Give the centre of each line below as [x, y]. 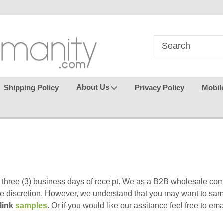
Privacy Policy [160, 87]
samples [31, 205]
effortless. [181, 22]
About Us [94, 87]
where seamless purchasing [97, 7]
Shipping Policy [31, 87]
